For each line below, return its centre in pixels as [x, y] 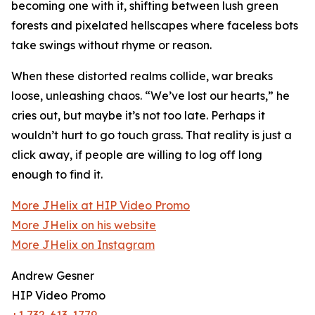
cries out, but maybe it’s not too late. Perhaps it [138, 115]
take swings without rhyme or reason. [111, 45]
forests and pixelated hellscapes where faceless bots [155, 25]
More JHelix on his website [84, 225]
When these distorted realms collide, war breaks [142, 76]
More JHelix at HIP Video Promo [101, 205]
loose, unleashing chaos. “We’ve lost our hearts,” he [150, 95]
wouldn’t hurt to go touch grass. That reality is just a [152, 135]
